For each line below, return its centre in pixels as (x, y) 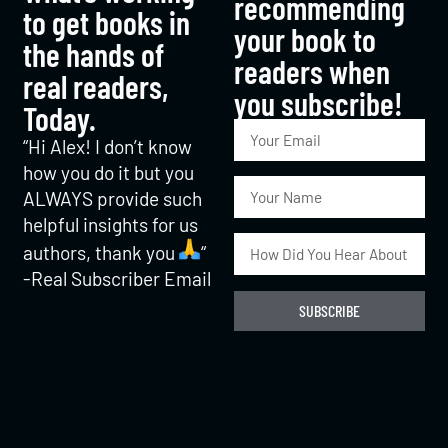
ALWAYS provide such (113, 198)
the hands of (94, 53)
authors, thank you (101, 252)
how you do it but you (109, 172)
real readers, (96, 85)
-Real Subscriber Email (117, 278)
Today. (60, 117)
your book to (305, 38)
